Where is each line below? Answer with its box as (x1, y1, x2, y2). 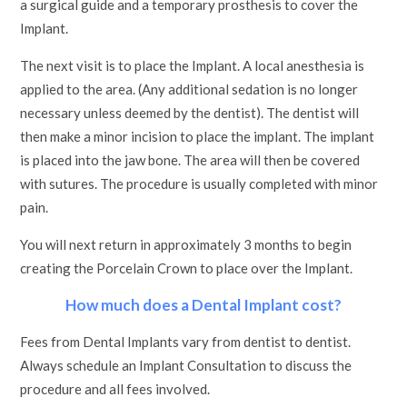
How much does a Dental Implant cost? (65, 295, 342, 314)
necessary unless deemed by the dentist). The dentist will (20, 104, 360, 121)
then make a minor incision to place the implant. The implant (20, 128, 375, 144)
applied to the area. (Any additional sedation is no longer (20, 81, 359, 97)
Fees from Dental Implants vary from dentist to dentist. (20, 333, 352, 350)
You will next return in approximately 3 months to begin (20, 236, 352, 253)
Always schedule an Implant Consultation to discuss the (20, 357, 352, 373)
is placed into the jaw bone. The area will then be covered (20, 152, 361, 168)
